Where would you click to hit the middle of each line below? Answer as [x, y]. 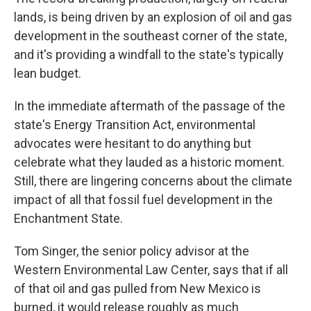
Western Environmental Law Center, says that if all [151, 269]
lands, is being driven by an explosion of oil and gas [153, 17]
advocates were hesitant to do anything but [133, 143]
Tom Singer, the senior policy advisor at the [132, 251]
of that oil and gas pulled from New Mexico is [137, 288]
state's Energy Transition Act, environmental [135, 124]
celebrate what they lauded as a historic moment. [149, 162]
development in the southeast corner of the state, [150, 35]
